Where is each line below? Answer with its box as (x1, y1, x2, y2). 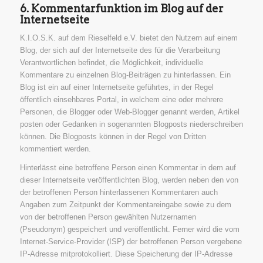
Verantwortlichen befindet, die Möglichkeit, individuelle (19, 58, 203, 67)
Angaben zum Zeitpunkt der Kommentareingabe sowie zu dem (19, 200, 231, 210)
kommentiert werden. (19, 144, 91, 153)
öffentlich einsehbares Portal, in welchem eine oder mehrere (19, 95, 223, 104)
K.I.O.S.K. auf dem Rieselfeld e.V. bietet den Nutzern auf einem (19, 33, 238, 42)
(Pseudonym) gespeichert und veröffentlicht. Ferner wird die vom (19, 225, 240, 234)
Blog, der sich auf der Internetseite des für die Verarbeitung (19, 45, 220, 55)
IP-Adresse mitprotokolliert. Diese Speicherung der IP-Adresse (19, 249, 232, 259)
